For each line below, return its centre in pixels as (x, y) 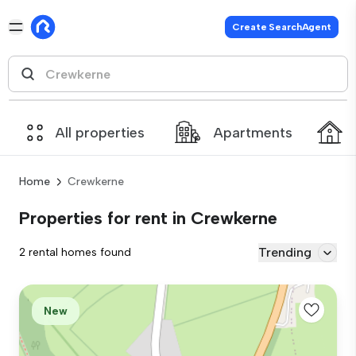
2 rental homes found (75, 252)
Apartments (253, 132)
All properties (100, 132)
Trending (285, 252)
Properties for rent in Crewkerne (148, 218)
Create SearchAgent (282, 27)
